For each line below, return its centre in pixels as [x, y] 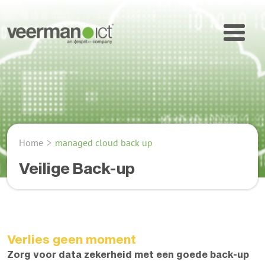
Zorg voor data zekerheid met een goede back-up [128, 254]
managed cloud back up [104, 143]
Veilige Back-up [77, 168]
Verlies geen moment [72, 239]
